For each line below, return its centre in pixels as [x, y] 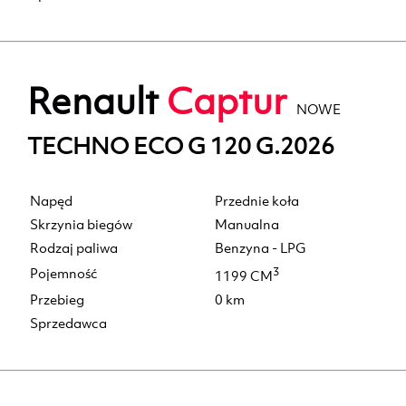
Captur [227, 101]
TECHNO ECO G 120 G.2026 [181, 146]
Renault [97, 101]
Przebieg [57, 300]
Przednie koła [257, 201]
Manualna [247, 225]
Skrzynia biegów [81, 225]
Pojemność [64, 274]
